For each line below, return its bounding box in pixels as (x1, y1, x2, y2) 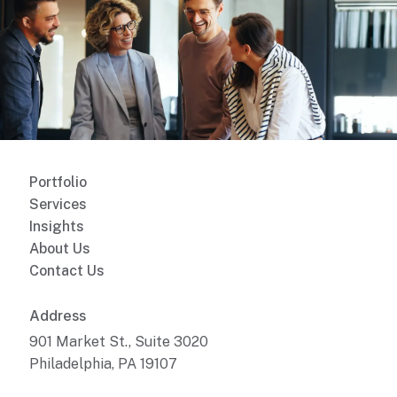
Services (28, 195, 87, 213)
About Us (28, 239, 90, 257)
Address (28, 306, 86, 324)
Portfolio (28, 173, 87, 191)
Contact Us (28, 261, 105, 279)
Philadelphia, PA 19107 (28, 354, 177, 372)
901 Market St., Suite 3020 (28, 332, 208, 350)
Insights (28, 217, 84, 235)
